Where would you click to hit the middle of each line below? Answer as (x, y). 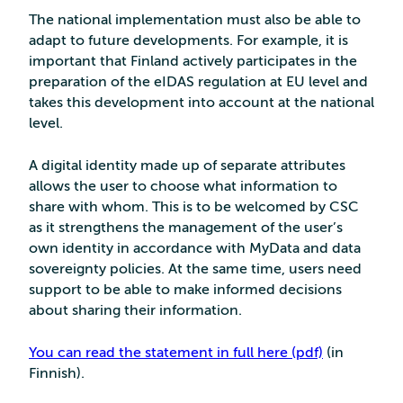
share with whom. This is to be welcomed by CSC (194, 207)
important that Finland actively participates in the (193, 62)
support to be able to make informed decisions (185, 290)
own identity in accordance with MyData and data (195, 249)
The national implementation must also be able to (195, 20)
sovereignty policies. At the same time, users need (195, 269)
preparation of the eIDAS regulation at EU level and (198, 82)
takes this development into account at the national (201, 103)
